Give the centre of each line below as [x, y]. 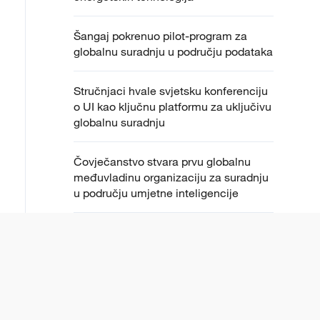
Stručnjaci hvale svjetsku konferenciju [171, 91]
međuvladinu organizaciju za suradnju [171, 177]
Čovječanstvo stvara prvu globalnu [162, 162]
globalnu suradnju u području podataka [173, 52]
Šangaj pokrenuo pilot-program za [160, 36]
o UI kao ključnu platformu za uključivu [172, 107]
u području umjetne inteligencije [156, 193]
